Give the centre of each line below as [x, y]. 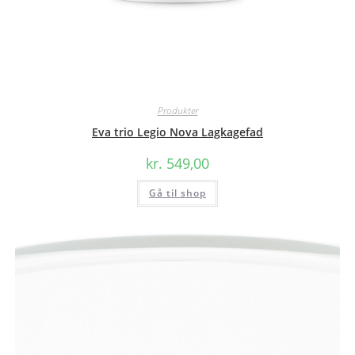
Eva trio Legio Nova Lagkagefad [177, 132]
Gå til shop [177, 193]
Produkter [177, 111]
